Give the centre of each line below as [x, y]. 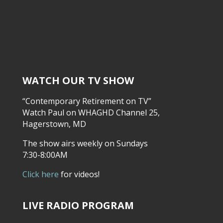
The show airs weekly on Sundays [85, 143]
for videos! [79, 174]
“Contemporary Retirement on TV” [87, 101]
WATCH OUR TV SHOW [78, 80]
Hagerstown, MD [54, 124]
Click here [40, 174]
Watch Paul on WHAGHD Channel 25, [91, 112]
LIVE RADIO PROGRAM [78, 206]
